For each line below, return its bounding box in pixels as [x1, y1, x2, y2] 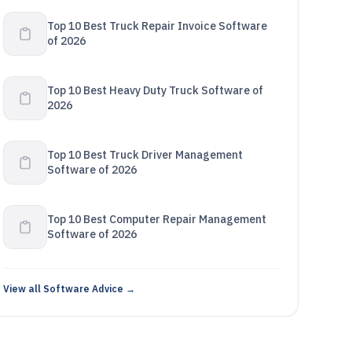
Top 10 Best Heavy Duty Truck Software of [46, 83, 263, 97]
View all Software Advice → [2, 283, 135, 295]
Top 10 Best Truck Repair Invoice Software [46, 19, 267, 33]
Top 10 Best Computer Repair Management [46, 212, 266, 226]
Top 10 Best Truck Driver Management [46, 148, 243, 162]
